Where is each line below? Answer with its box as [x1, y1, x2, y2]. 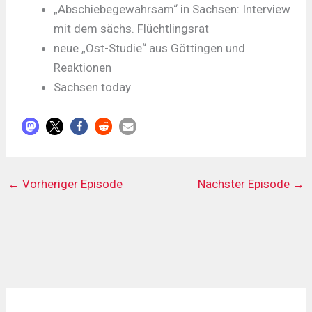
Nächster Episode [197, 177, 292, 191]
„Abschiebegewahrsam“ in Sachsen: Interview [54, 1, 291, 16]
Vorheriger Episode [19, 177, 123, 191]
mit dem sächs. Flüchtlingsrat [54, 21, 210, 36]
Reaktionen [54, 60, 112, 75]
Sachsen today [54, 79, 132, 94]
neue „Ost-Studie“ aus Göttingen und [54, 40, 246, 55]
